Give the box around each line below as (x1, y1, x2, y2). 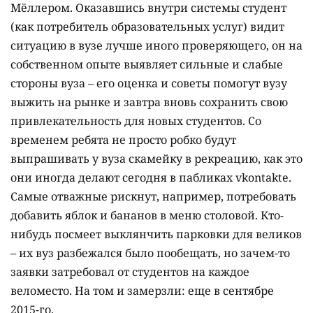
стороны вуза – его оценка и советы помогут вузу (10, 75, 287, 91)
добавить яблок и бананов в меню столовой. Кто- (10, 207, 284, 223)
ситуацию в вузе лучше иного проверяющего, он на (10, 37, 303, 53)
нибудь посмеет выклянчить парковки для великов (10, 226, 302, 242)
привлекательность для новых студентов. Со (10, 112, 261, 129)
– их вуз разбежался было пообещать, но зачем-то (10, 245, 290, 261)
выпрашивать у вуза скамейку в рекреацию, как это (10, 150, 303, 166)
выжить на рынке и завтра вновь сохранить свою (10, 94, 288, 110)
